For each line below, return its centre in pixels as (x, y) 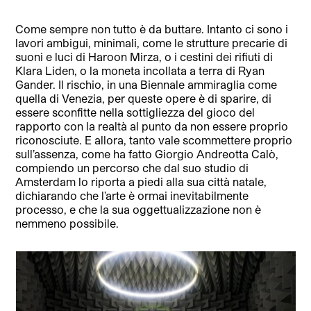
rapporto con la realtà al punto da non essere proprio (152, 126)
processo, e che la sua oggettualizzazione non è (138, 209)
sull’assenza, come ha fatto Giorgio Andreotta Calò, (147, 153)
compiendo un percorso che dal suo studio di (132, 167)
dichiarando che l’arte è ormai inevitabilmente (132, 195)
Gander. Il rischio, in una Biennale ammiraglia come (146, 84)
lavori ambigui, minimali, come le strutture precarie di (152, 42)
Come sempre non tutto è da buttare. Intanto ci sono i (152, 28)
